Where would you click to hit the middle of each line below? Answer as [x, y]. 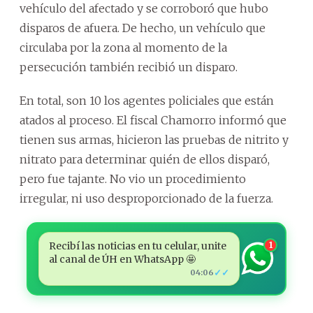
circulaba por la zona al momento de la [123, 47]
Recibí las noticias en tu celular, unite [137, 246]
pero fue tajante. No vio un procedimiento [133, 179]
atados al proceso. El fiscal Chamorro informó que [153, 120]
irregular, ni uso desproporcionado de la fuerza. [146, 198]
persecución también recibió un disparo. [129, 67]
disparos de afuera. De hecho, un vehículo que [143, 28]
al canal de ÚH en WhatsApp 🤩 [122, 259]
